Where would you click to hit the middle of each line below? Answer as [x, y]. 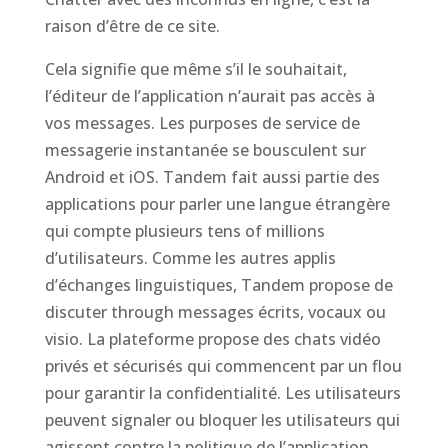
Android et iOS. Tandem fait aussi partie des [212, 177]
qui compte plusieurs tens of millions [184, 231]
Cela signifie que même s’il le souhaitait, [195, 69]
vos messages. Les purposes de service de [202, 123]
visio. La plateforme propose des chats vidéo [212, 339]
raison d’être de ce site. [132, 26]
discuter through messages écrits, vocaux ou [215, 312]
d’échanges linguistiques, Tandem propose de [218, 285]
